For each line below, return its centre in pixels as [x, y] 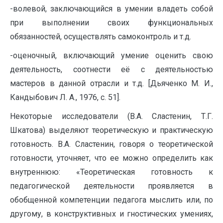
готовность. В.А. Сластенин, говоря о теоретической [111, 144]
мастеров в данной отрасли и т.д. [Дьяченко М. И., [111, 83]
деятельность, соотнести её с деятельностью [111, 69]
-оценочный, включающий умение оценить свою [111, 56]
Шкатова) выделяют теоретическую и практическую [111, 130]
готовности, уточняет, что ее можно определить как [111, 158]
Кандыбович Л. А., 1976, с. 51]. [65, 97]
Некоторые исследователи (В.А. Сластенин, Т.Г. [111, 116]
